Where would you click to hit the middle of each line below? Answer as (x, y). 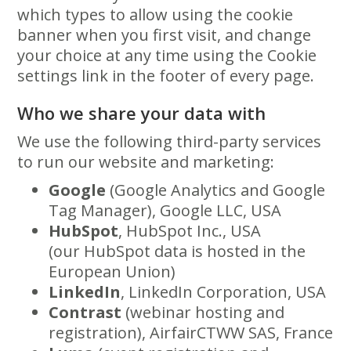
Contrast (85, 312)
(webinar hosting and (203, 312)
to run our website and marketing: (146, 162)
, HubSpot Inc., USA (190, 231)
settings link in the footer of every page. (166, 76)
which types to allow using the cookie (156, 14)
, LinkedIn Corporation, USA (224, 292)
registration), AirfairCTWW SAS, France (191, 333)
